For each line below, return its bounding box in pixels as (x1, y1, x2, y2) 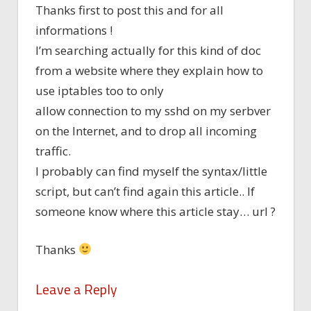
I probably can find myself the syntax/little (35, 163, 267, 180)
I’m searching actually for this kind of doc (35, 42, 261, 59)
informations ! (35, 22, 112, 39)
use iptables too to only (35, 83, 164, 99)
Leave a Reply (35, 278, 117, 301)
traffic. (35, 143, 71, 160)
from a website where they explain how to (35, 62, 263, 79)
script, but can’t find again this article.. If (35, 183, 255, 200)
